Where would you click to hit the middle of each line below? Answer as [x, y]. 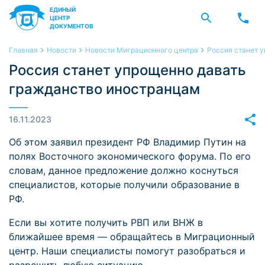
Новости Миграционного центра [142, 50]
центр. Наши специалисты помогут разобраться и [127, 251]
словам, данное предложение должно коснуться [124, 170]
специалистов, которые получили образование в [124, 185]
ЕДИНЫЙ [63, 9]
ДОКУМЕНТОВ [72, 26]
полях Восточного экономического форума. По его [130, 156]
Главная [23, 50]
